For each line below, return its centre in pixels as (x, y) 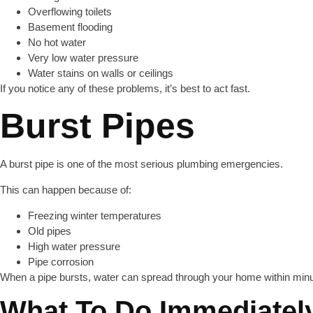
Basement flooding (70, 27)
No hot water (57, 42)
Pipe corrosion (61, 262)
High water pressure (74, 246)
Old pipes (50, 231)
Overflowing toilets (70, 12)
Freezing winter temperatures (95, 216)
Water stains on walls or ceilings (101, 73)
